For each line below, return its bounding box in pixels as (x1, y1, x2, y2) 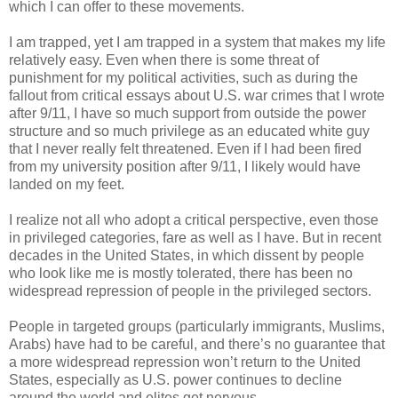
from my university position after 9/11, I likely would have (9, 159, 361, 175)
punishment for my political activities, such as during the (9, 70, 358, 86)
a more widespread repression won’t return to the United (9, 354, 361, 370)
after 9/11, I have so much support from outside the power (9, 106, 366, 122)
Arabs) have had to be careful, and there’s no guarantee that (9, 337, 385, 353)
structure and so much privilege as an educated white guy (9, 123, 370, 139)
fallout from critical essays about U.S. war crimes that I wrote (9, 88, 385, 104)
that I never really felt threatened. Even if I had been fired (9, 141, 362, 157)
